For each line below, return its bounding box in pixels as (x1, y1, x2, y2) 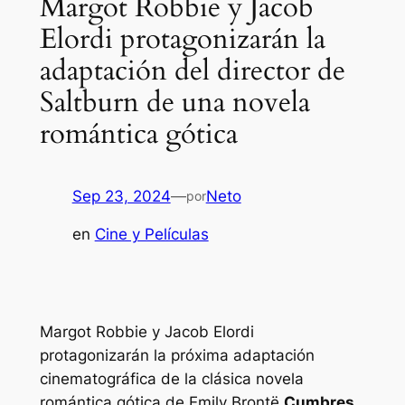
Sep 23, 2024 (71, 186, 171, 205)
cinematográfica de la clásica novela (39, 370, 304, 389)
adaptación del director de (39, 52, 345, 90)
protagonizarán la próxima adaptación (39, 346, 315, 365)
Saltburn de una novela (39, 83, 310, 122)
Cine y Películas (94, 225, 209, 244)
